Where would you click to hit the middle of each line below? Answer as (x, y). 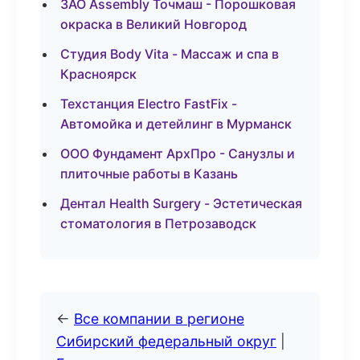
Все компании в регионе (159, 319)
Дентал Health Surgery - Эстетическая (181, 203)
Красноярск (98, 74)
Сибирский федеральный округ (166, 341)
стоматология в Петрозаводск (158, 223)
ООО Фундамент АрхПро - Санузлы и (178, 153)
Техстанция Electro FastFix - (149, 104)
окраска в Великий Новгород (153, 24)
